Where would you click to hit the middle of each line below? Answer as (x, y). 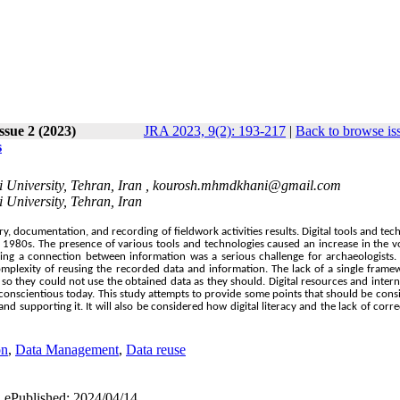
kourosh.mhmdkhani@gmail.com (247, 185)
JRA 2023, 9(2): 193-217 (215, 131)
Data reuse (156, 349)
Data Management (67, 349)
